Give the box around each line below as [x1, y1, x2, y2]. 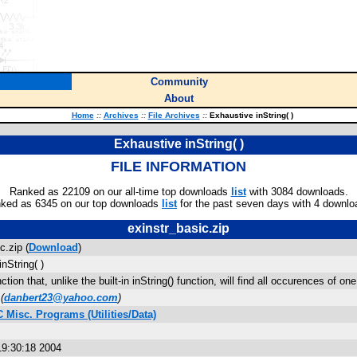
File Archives [147, 111, 200, 120]
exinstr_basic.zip [127, 222, 229, 235]
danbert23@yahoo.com [3, 292, 118, 304]
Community [150, 76, 208, 88]
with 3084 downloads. [245, 186, 348, 198]
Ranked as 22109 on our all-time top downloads [9, 186, 231, 198]
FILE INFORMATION [111, 159, 246, 175]
